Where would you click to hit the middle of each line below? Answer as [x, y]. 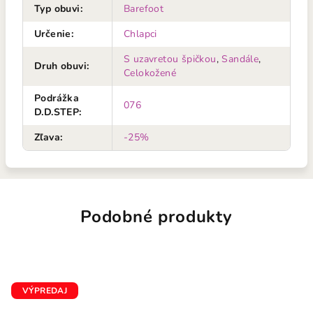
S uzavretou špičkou [170, 59]
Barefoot [144, 8]
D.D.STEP [57, 112]
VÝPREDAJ [45, 290]
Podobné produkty [156, 216]
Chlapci [140, 34]
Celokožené [150, 73]
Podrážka [57, 98]
